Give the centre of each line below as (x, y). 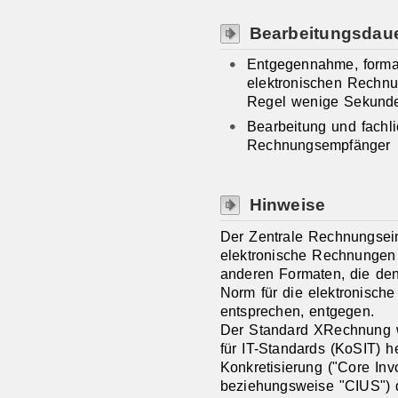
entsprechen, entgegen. (297, 310)
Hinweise (287, 205)
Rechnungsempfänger (318, 145)
